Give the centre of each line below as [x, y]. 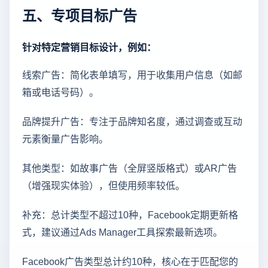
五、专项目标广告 [80, 15]
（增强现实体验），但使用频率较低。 [103, 185]
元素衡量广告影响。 [65, 138]
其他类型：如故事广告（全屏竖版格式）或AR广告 [130, 168]
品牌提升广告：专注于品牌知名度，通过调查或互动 [132, 121]
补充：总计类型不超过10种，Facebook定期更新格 [130, 214]
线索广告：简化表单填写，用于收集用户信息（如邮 [132, 74]
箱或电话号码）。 [60, 92]
